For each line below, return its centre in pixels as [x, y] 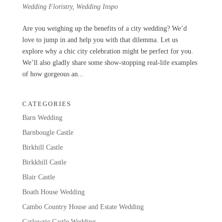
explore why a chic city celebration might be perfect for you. [108, 51]
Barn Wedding [42, 117]
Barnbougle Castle [48, 132]
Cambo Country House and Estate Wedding [83, 207]
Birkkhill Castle [44, 162]
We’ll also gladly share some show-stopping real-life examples [110, 62]
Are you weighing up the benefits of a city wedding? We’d [104, 28]
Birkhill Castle [42, 147]
